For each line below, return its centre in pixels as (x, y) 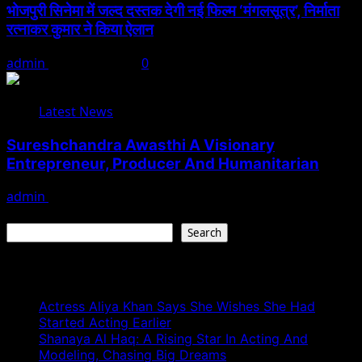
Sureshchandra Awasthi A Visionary (141, 145)
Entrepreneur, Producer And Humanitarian (163, 163)
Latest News (76, 111)
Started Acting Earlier (105, 323)
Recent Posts (69, 271)
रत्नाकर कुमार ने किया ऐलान (80, 30)
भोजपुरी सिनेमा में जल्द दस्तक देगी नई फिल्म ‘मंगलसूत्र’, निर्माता (173, 11)
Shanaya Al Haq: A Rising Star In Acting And (173, 339)
